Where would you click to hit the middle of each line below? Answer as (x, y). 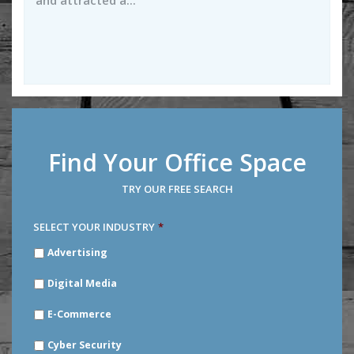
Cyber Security (85, 345)
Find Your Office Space (177, 162)
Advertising (77, 252)
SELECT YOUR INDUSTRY (94, 227)
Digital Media (82, 283)
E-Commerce (79, 314)
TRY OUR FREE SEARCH (177, 189)
